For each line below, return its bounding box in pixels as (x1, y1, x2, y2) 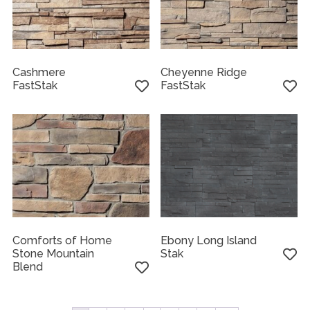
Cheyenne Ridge (161, 66, 248, 80)
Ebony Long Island (161, 233, 257, 247)
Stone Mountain (12, 246, 94, 260)
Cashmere (12, 66, 66, 80)
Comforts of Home (12, 233, 112, 247)
